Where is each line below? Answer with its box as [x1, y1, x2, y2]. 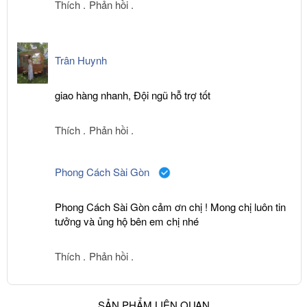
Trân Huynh [55, 53, 107, 68]
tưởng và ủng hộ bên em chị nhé [55, 214, 201, 229]
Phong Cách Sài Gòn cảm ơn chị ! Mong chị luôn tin [55, 199, 286, 214]
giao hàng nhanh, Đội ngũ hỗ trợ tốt [55, 88, 213, 103]
